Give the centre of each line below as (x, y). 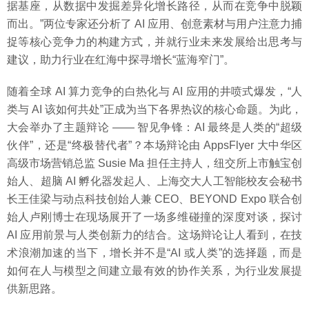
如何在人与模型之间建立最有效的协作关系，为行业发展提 (154, 271)
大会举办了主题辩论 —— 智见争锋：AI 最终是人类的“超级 (154, 128)
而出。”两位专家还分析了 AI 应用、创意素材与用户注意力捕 (154, 24)
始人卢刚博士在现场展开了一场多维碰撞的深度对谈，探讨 (154, 217)
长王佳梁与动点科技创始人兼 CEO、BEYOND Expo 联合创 (154, 199)
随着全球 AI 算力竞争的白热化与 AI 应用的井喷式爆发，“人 (154, 92)
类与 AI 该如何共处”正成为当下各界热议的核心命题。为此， (154, 110)
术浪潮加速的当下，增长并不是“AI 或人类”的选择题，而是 (154, 253)
